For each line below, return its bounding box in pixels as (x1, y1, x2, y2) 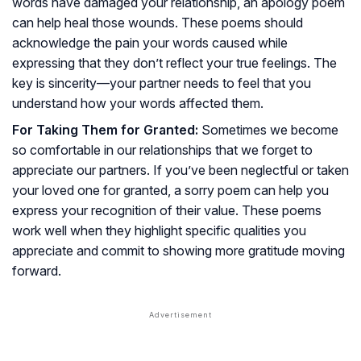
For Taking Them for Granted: (12, 122, 198, 139)
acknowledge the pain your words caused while (12, 35, 288, 52)
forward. (12, 263, 61, 280)
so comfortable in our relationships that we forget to (12, 142, 313, 159)
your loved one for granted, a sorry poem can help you (12, 182, 329, 199)
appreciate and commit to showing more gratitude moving (12, 243, 345, 259)
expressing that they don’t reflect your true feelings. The (12, 55, 337, 72)
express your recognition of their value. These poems (12, 202, 322, 219)
